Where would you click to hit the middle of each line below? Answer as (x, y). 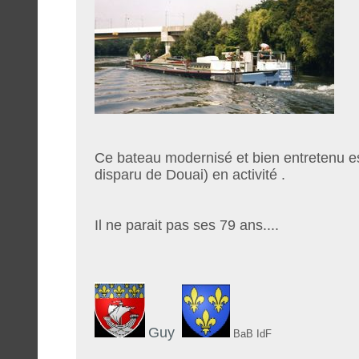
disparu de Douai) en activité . (190, 175)
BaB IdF (252, 334)
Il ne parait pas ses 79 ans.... (186, 226)
